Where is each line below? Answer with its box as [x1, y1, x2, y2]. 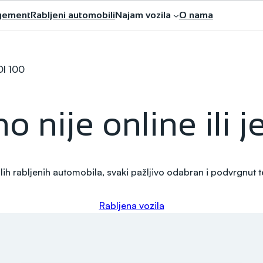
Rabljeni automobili [31, 10, 116, 21]
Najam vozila [115, 10, 171, 21]
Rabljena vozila [99, 199, 164, 211]
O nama [178, 10, 213, 21]
